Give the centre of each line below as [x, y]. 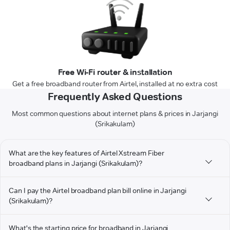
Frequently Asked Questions [115, 97]
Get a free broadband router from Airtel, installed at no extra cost [115, 84]
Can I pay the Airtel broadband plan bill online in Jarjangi [98, 191]
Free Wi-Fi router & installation [115, 72]
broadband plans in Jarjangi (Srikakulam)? [76, 164]
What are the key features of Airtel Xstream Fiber [87, 153]
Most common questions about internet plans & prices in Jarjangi [115, 114]
